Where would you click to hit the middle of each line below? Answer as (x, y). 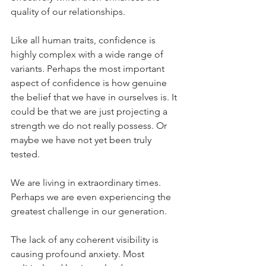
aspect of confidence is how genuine (90, 83)
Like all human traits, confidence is (84, 40)
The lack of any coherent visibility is (86, 239)
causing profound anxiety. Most (79, 254)
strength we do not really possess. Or (90, 125)
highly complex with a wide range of (88, 54)
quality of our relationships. (68, 11)
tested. (25, 154)
